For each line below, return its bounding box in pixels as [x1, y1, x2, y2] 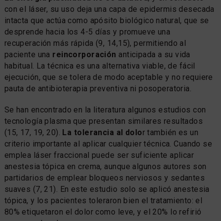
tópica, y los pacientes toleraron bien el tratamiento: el [4, 195, 203, 205]
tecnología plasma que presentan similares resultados [4, 116, 203, 126]
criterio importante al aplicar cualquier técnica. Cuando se [4, 139, 213, 148]
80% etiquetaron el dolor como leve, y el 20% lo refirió [4, 207, 202, 217]
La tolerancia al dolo [62, 127, 143, 137]
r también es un [142, 127, 199, 137]
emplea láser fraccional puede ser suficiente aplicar [4, 150, 194, 160]
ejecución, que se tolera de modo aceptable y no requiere [4, 72, 213, 82]
